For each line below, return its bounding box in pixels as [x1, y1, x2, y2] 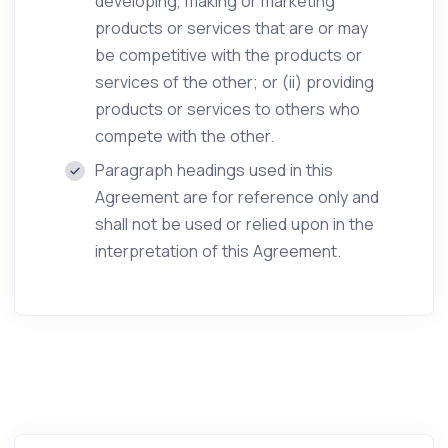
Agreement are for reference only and [95, 186, 379, 208]
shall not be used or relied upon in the [95, 213, 374, 235]
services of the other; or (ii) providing [95, 71, 374, 93]
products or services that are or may [95, 17, 368, 39]
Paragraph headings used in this [95, 159, 333, 181]
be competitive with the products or [95, 44, 362, 66]
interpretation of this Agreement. [95, 240, 341, 262]
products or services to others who [95, 98, 360, 120]
